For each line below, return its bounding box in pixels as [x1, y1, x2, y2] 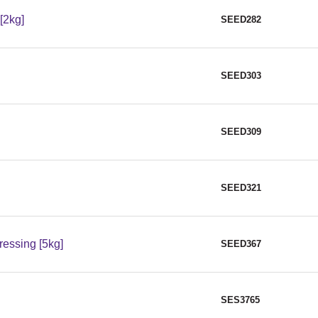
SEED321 [221, 182, 261, 194]
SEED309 [221, 126, 261, 138]
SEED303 [221, 70, 261, 82]
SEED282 [221, 14, 261, 26]
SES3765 [221, 295, 260, 306]
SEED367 [221, 238, 261, 250]
